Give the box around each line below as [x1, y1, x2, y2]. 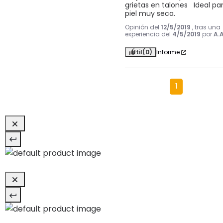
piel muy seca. [124, 8, 175, 18]
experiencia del [124, 30, 172, 38]
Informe [156, 48, 180, 56]
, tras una [192, 23, 221, 31]
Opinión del [124, 23, 161, 31]
